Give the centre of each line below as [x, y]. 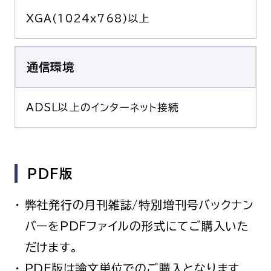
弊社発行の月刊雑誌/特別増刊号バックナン [139, 204]
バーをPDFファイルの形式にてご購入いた [137, 226]
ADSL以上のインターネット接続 [103, 107]
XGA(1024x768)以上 [88, 19]
